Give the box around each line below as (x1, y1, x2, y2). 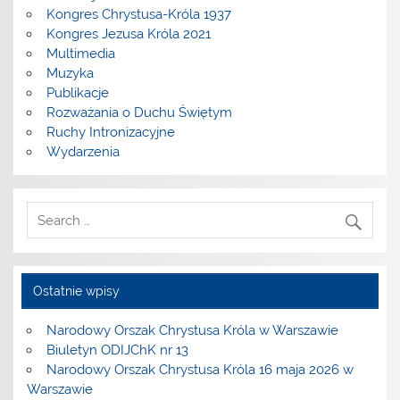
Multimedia (46, 45, 115, 62)
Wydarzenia (46, 143, 120, 160)
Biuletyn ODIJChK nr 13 (46, 342, 188, 359)
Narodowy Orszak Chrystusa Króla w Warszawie (46, 322, 338, 339)
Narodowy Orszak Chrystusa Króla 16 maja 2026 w (46, 362, 354, 379)
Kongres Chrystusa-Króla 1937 (46, 5, 231, 22)
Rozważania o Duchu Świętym (46, 104, 232, 121)
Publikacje (46, 84, 109, 101)
